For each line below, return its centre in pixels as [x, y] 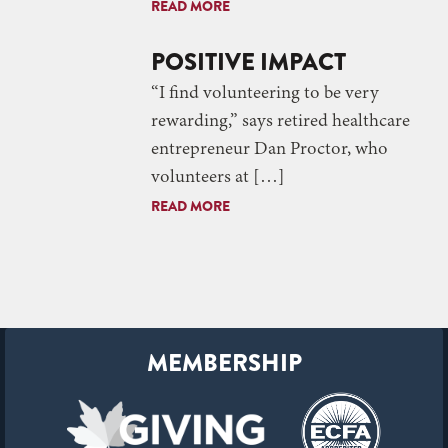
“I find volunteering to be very [265, 93]
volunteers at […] [218, 177]
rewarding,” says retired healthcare [280, 121]
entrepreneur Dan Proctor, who [269, 149]
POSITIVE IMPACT [248, 61]
